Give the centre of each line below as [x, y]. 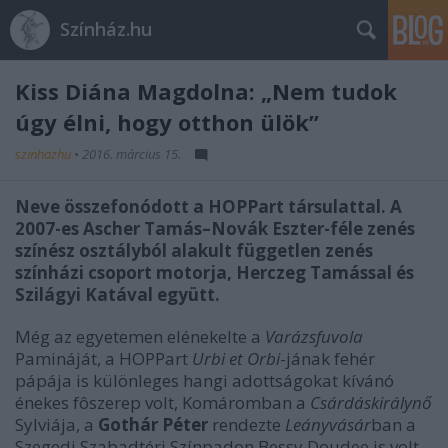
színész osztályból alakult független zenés [194, 250]
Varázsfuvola [314, 336]
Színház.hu [106, 29]
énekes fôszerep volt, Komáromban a [162, 402]
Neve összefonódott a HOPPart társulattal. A [208, 206]
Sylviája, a [56, 424]
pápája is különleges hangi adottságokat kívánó [204, 380]
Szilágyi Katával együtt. [117, 294]
